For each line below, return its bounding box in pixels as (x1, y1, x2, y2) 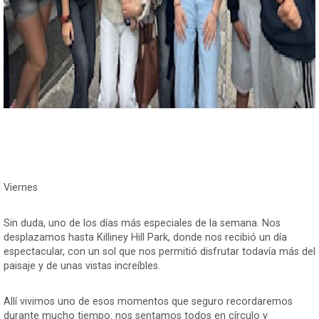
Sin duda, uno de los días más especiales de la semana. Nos (4, 216, 281, 229)
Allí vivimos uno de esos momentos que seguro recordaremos (4, 295, 293, 308)
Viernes (4, 181, 38, 194)
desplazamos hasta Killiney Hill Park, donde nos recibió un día (4, 231, 287, 244)
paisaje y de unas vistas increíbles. (4, 259, 160, 272)
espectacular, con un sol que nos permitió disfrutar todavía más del (4, 245, 315, 258)
